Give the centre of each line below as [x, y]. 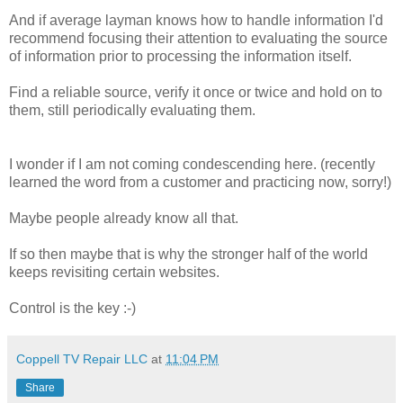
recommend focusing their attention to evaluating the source [198, 39]
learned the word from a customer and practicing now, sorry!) [200, 183]
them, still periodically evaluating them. [132, 111]
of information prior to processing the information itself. [180, 57]
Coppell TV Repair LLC [82, 359]
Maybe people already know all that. [124, 219]
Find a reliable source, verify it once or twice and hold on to [196, 93]
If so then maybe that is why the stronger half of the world [188, 255]
